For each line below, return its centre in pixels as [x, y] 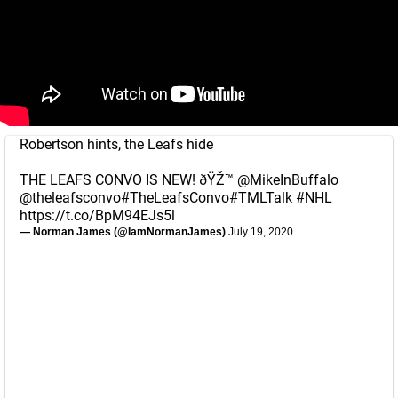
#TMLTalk [261, 198]
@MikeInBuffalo [288, 180]
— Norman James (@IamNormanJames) [124, 232]
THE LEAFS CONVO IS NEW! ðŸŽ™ [128, 180]
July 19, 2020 [261, 232]
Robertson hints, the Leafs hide [116, 144]
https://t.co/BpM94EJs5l [97, 215]
